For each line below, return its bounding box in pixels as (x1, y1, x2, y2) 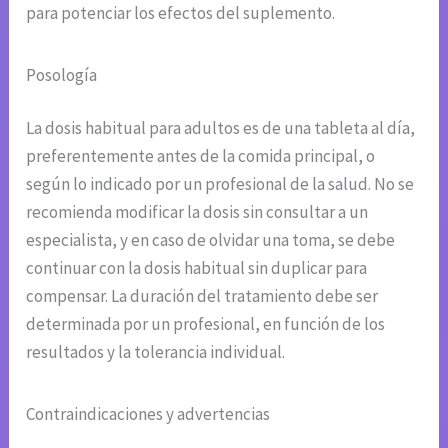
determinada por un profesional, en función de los (26, 313, 386, 336)
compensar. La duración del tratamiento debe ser (26, 285, 379, 308)
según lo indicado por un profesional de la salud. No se (26, 173, 415, 196)
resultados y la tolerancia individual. (26, 341, 286, 364)
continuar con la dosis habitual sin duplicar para (26, 257, 368, 280)
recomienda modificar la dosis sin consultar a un (26, 201, 369, 224)
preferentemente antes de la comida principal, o (26, 145, 376, 168)
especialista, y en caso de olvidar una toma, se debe (26, 229, 396, 252)
